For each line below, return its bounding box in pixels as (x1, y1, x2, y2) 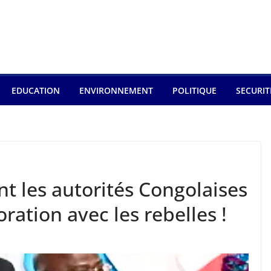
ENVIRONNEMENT (79, 85, 153, 96)
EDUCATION (11, 85, 60, 96)
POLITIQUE (172, 85, 217, 96)
